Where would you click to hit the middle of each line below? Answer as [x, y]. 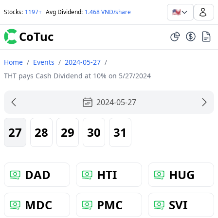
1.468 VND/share [108, 12]
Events [44, 62]
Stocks [13, 12]
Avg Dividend [64, 12]
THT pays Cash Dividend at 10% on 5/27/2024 [77, 76]
